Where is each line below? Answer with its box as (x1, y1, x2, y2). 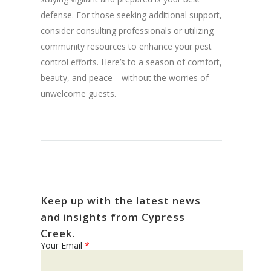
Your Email (40, 240, 85, 252)
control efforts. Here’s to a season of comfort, (40, 56, 222, 68)
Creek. (40, 226, 75, 241)
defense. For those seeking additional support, (40, 9, 222, 21)
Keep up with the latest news (40, 194, 201, 208)
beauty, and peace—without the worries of (40, 72, 209, 84)
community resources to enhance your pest (40, 41, 212, 53)
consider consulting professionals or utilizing (40, 25, 214, 37)
